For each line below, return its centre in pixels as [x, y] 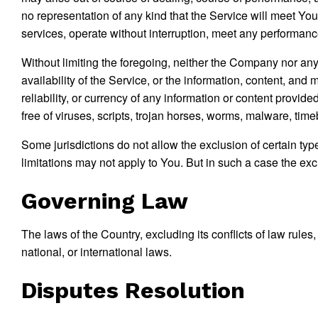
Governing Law [105, 201]
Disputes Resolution [133, 290]
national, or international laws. [97, 252]
